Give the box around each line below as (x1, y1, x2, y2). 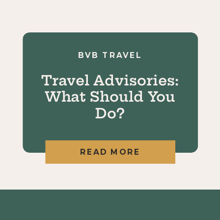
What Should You (45, 88, 175, 106)
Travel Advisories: (41, 71, 179, 89)
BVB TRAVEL (78, 50, 142, 60)
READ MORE (80, 147, 141, 157)
